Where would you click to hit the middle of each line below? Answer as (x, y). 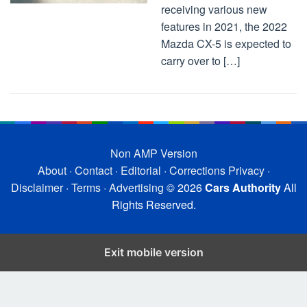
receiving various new (214, 9)
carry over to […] (200, 61)
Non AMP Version (153, 153)
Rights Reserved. (153, 205)
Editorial (140, 170)
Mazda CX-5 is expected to (226, 44)
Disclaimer (37, 187)
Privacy (246, 170)
